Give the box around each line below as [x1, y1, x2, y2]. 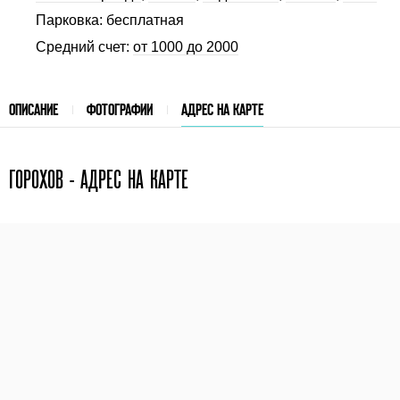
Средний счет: [36, 39, 133, 55]
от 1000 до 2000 [133, 39, 238, 55]
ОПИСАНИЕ [9, 100, 58, 118]
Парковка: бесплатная [36, 12, 184, 29]
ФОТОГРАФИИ [87, 100, 153, 118]
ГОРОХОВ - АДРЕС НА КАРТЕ [9, 164, 188, 194]
